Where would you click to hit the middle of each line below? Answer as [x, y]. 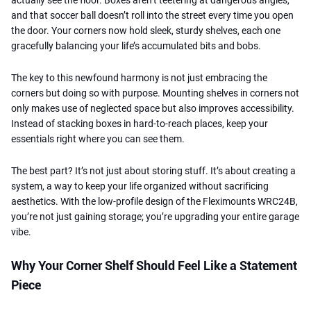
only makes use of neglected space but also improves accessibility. [153, 108]
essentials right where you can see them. [98, 138]
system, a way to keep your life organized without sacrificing [140, 186]
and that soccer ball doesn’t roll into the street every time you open [152, 15]
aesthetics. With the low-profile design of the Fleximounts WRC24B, [154, 201]
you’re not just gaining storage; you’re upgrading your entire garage [155, 216]
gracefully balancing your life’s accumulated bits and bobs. [136, 45]
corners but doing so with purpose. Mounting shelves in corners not [155, 93]
